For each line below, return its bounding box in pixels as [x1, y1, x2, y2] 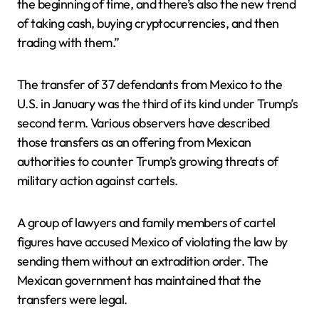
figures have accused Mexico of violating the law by [17, 234, 288, 250]
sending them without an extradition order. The [17, 253, 268, 269]
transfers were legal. [17, 291, 127, 308]
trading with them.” [17, 34, 120, 51]
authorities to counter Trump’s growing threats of [17, 153, 278, 169]
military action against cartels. [17, 172, 178, 189]
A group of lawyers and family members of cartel [17, 214, 276, 231]
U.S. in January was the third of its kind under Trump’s [17, 95, 298, 112]
